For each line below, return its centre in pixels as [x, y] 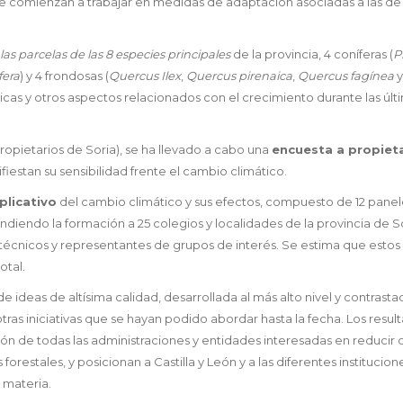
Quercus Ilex [145, 76]
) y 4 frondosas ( [64, 76]
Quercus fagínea [346, 76]
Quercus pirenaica [239, 76]
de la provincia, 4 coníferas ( [312, 54]
